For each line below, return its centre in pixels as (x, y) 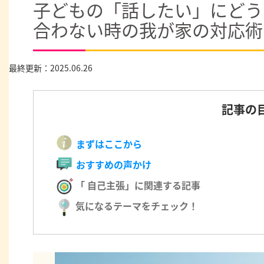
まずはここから (109, 144)
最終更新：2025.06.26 (51, 68)
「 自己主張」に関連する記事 (136, 185)
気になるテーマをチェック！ (135, 206)
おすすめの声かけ (113, 164)
